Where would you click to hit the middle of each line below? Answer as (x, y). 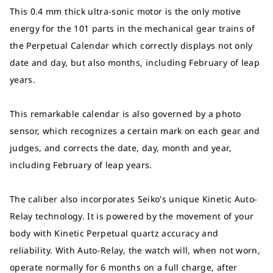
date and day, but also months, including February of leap (135, 62)
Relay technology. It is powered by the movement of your (132, 216)
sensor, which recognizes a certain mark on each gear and (135, 131)
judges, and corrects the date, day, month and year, (121, 148)
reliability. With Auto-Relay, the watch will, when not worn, (135, 250)
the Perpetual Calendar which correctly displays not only (131, 45)
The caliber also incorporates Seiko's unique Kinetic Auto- (134, 199)
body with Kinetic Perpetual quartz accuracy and (114, 233)
